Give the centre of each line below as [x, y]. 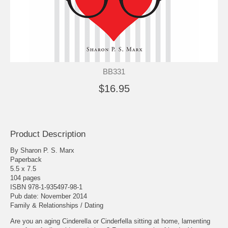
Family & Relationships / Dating [57, 205]
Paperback [26, 159]
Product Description [48, 134]
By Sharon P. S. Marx [42, 150]
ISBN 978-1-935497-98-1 [46, 187]
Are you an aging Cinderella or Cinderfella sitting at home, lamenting [110, 221]
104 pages [25, 178]
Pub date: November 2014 [49, 196]
